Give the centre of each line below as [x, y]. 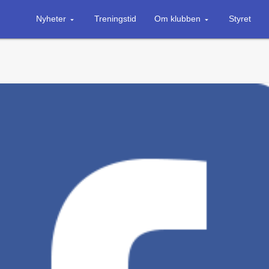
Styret [240, 19]
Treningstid [115, 19]
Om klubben [177, 19]
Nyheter [51, 19]
